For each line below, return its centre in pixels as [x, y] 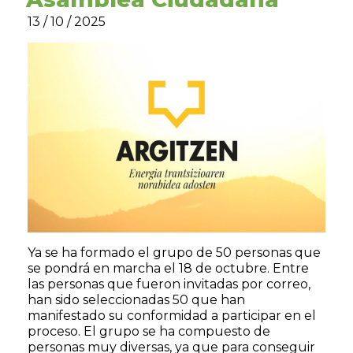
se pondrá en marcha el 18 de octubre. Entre [168, 268]
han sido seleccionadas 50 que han [136, 300]
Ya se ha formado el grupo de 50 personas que [174, 253]
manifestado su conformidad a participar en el [172, 316]
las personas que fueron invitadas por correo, [169, 284]
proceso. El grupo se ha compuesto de [149, 331]
